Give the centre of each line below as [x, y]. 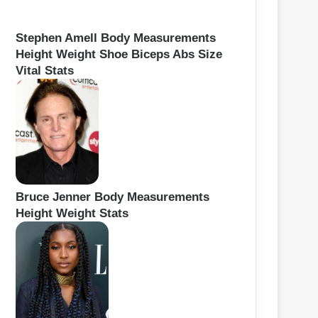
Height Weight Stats [72, 214]
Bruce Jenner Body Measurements [113, 197]
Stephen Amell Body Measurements [116, 38]
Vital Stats [45, 71]
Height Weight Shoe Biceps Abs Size [119, 55]
